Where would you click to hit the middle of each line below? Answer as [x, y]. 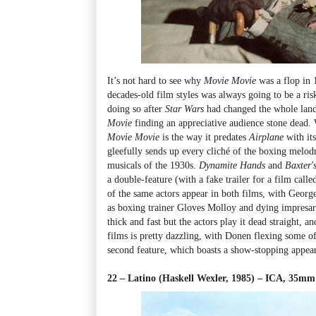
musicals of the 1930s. [153, 165]
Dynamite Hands [232, 165]
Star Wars [184, 108]
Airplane [268, 136]
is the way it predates [204, 136]
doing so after [136, 108]
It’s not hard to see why [156, 80]
